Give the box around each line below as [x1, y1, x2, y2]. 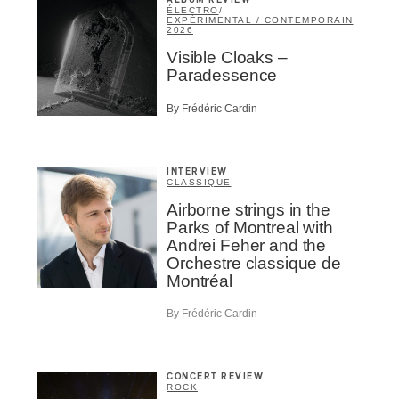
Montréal [167, 271, 232, 290]
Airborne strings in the [167, 199, 330, 219]
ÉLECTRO [167, 5, 219, 16]
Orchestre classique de [167, 253, 341, 273]
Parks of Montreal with [167, 217, 333, 237]
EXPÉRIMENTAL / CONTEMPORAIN [167, 15, 354, 26]
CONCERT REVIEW [167, 372, 264, 382]
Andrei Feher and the [167, 235, 327, 255]
